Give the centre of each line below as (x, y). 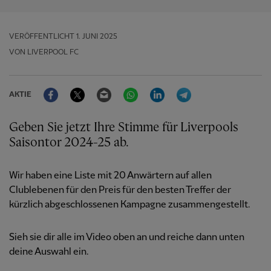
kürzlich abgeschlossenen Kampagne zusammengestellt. (130, 205)
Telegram (211, 87)
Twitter (100, 87)
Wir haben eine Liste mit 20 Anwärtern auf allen (110, 176)
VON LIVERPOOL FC (44, 52)
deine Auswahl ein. (49, 252)
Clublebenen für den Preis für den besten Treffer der (120, 190)
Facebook (79, 87)
